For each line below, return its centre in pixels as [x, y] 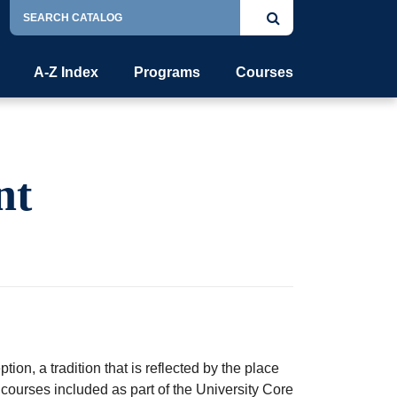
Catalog [34, 20]
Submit [301, 16]
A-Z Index [66, 72]
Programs [167, 72]
